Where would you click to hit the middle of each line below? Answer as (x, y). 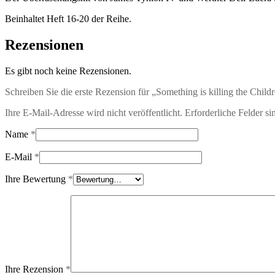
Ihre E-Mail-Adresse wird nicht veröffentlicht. (94, 113)
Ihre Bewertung (37, 179)
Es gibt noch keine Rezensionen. (68, 71)
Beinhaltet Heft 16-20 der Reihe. (68, 19)
